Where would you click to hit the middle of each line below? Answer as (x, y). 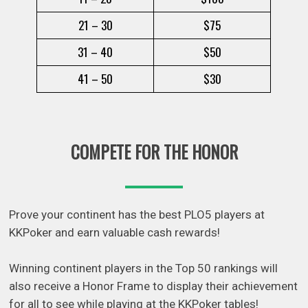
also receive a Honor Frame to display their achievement (154, 286)
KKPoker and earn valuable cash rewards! (118, 232)
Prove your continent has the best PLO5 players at (137, 214)
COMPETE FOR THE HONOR (154, 152)
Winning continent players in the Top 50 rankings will (144, 268)
